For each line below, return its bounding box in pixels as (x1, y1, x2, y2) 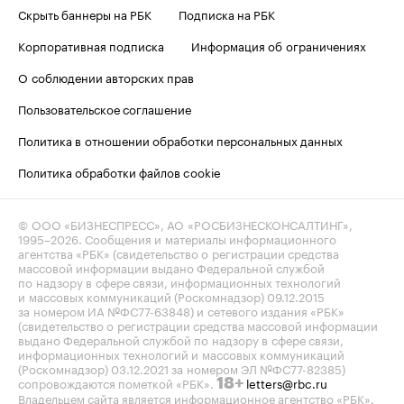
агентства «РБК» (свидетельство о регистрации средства (18, 243, 339, 262)
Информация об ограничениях (191, 36, 366, 54)
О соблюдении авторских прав (18, 68, 194, 86)
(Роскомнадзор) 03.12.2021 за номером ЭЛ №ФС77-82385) (18, 359, 345, 377)
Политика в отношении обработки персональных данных (18, 131, 343, 149)
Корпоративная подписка (18, 36, 164, 54)
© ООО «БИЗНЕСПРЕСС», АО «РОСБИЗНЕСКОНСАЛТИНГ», (18, 215, 353, 233)
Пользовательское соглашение (18, 99, 191, 117)
